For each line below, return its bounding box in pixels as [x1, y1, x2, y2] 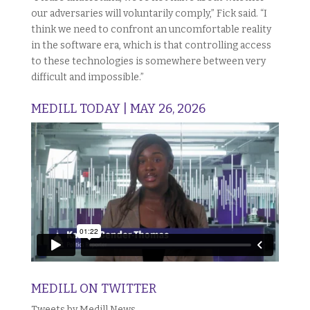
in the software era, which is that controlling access [30, 39, 271, 51]
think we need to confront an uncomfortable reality [30, 23, 271, 35]
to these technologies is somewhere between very [30, 55, 266, 67]
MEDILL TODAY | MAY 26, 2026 [30, 100, 206, 116]
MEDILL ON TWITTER [30, 280, 156, 296]
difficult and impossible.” [30, 71, 144, 83]
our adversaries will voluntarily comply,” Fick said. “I [30, 7, 267, 19]
